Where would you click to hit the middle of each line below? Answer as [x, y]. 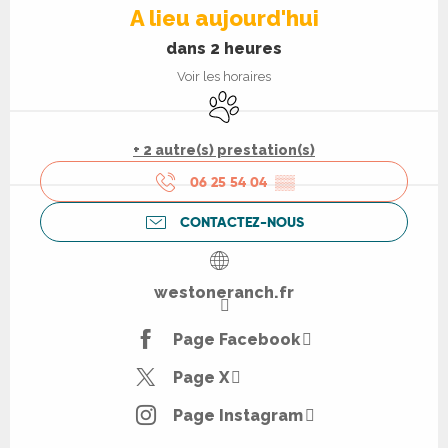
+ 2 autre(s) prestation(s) [224, 150]
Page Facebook [236, 339]
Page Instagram [237, 415]
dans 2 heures [224, 48]
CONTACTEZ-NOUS [242, 221]
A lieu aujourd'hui [224, 18]
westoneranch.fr [224, 293]
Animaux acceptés [272, 100]
